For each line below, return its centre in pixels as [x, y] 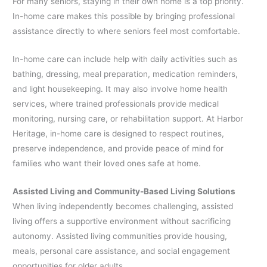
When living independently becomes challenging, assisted [123, 207]
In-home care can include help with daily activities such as [125, 59]
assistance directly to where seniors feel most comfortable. [127, 31]
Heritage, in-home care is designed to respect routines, [119, 134]
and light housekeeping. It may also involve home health [120, 89]
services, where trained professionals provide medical [116, 104]
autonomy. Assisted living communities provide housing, [120, 236]
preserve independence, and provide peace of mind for [118, 149]
